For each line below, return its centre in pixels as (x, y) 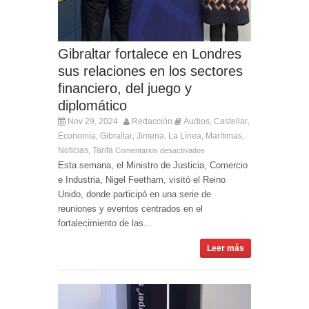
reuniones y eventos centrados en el (130, 209)
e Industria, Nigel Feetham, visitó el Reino (142, 180)
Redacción (152, 122)
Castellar (231, 122)
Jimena (150, 136)
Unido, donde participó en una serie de (134, 195)
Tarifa (103, 151)
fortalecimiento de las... (105, 223)
